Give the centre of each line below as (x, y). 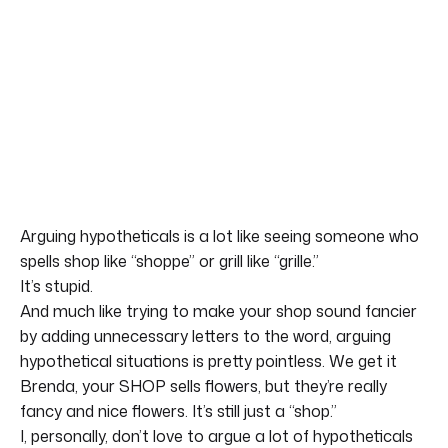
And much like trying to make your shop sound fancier (218, 310)
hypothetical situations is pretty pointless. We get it (208, 360)
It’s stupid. (56, 285)
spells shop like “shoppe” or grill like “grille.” (169, 260)
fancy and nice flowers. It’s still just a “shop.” (178, 410)
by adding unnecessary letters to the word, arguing (205, 335)
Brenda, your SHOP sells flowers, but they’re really (203, 385)
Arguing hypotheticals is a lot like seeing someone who (219, 235)
